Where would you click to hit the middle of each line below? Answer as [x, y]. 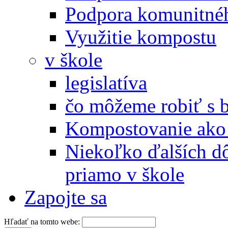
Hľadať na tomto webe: [43, 221]
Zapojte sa [66, 197]
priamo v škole [125, 174]
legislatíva [106, 82]
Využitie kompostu [141, 37]
